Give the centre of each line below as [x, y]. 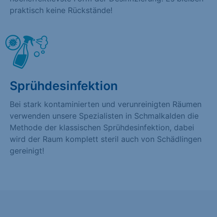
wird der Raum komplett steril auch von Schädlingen [106, 139]
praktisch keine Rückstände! [61, 10]
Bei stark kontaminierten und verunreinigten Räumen [106, 104]
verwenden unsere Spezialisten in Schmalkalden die [104, 116]
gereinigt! [27, 150]
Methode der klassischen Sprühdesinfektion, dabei [102, 127]
